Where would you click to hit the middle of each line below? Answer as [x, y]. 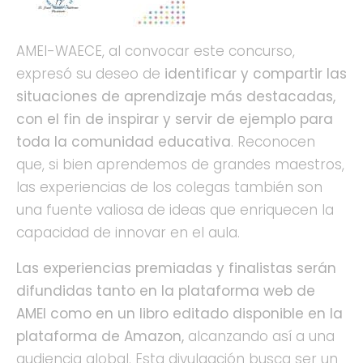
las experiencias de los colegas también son [169, 188]
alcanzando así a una [259, 337]
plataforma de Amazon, [100, 337]
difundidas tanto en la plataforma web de [166, 291]
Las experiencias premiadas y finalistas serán [176, 269]
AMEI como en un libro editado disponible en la [179, 314]
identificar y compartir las [256, 74]
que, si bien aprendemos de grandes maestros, [180, 165]
